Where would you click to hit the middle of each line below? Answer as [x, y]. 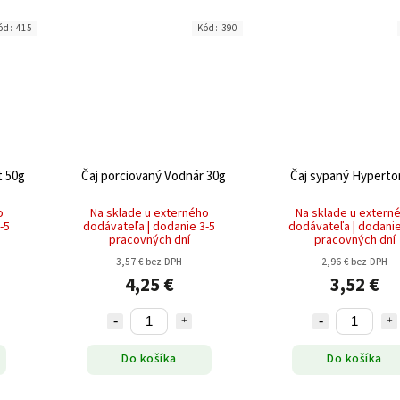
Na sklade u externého [149, 213]
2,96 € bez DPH [354, 262]
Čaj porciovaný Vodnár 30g [154, 176]
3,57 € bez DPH [149, 262]
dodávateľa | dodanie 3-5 [149, 226]
